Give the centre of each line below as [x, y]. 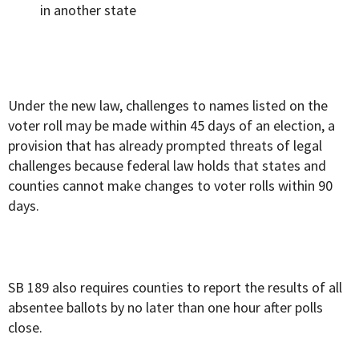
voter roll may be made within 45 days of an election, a [171, 126]
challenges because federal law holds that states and [167, 166]
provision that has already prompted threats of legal [165, 146]
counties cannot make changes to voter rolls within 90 [170, 186]
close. [25, 328]
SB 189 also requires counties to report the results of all [175, 288]
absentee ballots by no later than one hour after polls [165, 308]
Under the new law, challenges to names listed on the [168, 106]
